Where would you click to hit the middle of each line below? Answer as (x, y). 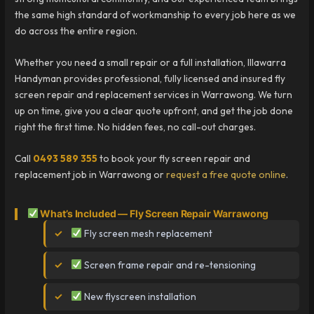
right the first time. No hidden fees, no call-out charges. (136, 127)
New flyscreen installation (139, 296)
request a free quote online (226, 174)
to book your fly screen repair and (174, 158)
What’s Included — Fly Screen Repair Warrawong (153, 213)
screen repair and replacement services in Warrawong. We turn (154, 94)
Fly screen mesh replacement (147, 233)
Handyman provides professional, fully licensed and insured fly (150, 78)
